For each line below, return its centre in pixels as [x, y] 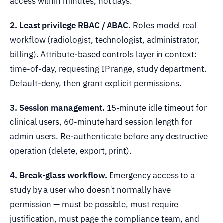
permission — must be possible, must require [94, 204]
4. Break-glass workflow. [58, 175]
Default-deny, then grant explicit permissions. [96, 83]
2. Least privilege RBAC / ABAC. [71, 25]
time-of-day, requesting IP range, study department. [108, 68]
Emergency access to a [151, 175]
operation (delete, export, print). [71, 151]
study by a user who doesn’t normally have [90, 189]
